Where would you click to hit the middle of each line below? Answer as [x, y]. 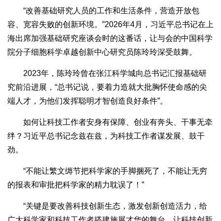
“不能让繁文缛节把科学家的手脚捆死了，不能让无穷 [107, 171]
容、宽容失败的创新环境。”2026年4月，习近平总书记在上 [110, 25]
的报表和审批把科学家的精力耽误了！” [76, 185]
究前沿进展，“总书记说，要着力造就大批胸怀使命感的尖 [107, 87]
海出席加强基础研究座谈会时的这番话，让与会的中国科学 [110, 38]
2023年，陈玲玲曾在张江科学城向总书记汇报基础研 [107, 74]
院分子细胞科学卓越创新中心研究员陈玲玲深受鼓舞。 [102, 52]
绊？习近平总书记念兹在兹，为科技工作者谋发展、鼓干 [106, 136]
